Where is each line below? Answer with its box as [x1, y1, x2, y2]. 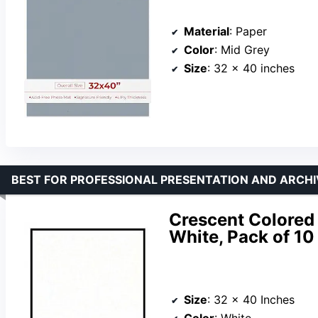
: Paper [229, 23, 267, 38]
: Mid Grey [214, 42, 270, 57]
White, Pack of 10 [169, 226, 314, 247]
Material [184, 23, 229, 38]
